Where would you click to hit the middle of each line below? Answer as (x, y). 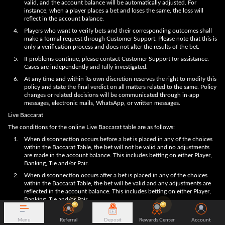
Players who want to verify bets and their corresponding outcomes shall (118, 31)
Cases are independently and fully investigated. (86, 67)
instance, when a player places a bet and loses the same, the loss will (114, 11)
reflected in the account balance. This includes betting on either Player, (118, 191)
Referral (68, 220)
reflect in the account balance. (64, 19)
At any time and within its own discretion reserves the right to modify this (120, 79)
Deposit (113, 220)
